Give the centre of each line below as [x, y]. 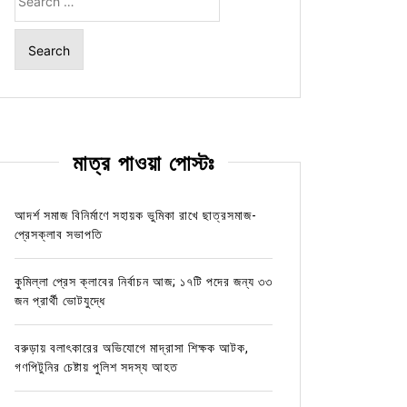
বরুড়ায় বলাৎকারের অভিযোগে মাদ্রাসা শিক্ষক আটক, [131, 347]
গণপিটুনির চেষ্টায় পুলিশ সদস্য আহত [96, 367]
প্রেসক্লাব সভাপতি [58, 234]
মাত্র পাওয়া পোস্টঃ [143, 163]
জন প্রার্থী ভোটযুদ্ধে [60, 300]
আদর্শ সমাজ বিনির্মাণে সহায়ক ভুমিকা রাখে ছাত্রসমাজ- [135, 215]
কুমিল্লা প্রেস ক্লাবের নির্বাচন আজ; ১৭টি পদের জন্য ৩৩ [143, 281]
